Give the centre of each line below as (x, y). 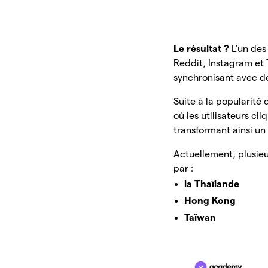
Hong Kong (210, 200)
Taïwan (200, 217)
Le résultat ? (203, 48)
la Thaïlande (212, 184)
